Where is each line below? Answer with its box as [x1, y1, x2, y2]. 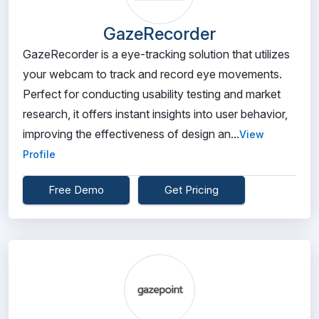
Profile [23, 148, 56, 160]
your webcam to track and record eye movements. [23, 67, 282, 81]
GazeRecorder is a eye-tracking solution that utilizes [23, 47, 290, 61]
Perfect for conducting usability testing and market [23, 87, 281, 101]
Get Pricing [164, 183, 219, 197]
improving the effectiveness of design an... [23, 127, 239, 141]
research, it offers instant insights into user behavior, [23, 107, 288, 121]
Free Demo [48, 183, 104, 197]
